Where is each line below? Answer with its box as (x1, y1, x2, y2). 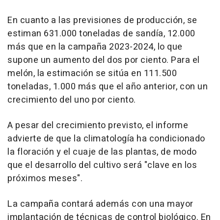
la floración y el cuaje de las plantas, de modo (7, 145, 197, 159)
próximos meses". (7, 171, 82, 185)
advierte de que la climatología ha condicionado (7, 132, 205, 145)
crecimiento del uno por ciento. (7, 93, 136, 107)
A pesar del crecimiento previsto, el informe (7, 118, 188, 132)
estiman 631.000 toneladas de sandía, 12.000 (7, 27, 195, 40)
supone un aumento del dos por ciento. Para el (7, 53, 200, 67)
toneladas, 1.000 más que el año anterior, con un (7, 80, 208, 93)
